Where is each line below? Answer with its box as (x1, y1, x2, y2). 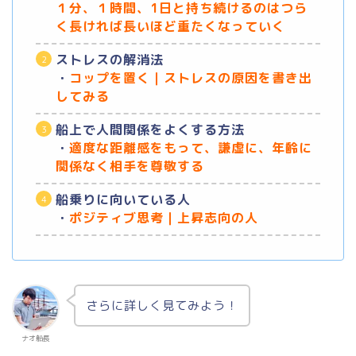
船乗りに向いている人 (56, 190, 191, 208)
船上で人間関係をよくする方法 (56, 120, 245, 138)
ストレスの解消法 (56, 50, 164, 68)
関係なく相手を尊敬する (56, 157, 204, 175)
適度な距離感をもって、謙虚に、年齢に (69, 138, 312, 157)
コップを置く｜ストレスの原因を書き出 (69, 68, 312, 87)
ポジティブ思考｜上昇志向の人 (69, 208, 258, 226)
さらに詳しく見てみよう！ (85, 296, 238, 314)
